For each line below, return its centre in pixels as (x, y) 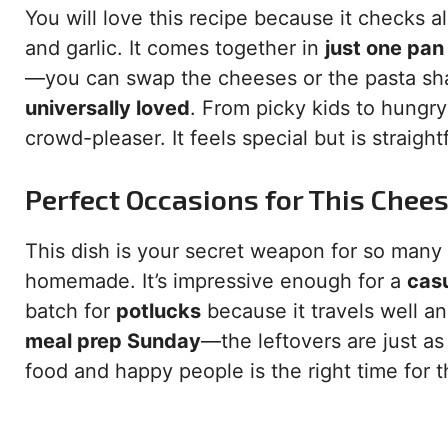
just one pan (384, 48)
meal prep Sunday (113, 341)
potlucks (158, 311)
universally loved (107, 108)
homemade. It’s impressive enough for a (216, 281)
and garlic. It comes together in (175, 48)
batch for (70, 311)
